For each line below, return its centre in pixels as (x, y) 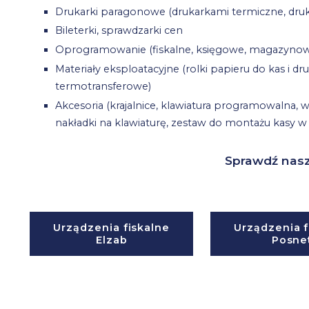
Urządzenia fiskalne (112, 228)
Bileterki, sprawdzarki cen (119, 31)
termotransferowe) (103, 87)
